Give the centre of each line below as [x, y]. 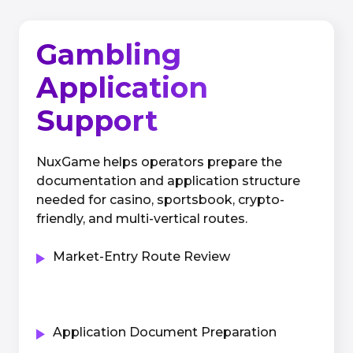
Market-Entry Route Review [141, 256]
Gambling [109, 54]
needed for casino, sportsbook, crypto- [160, 200]
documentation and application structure [168, 181]
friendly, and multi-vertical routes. [142, 219]
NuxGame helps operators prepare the [159, 162]
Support [97, 121]
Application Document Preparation [165, 332]
